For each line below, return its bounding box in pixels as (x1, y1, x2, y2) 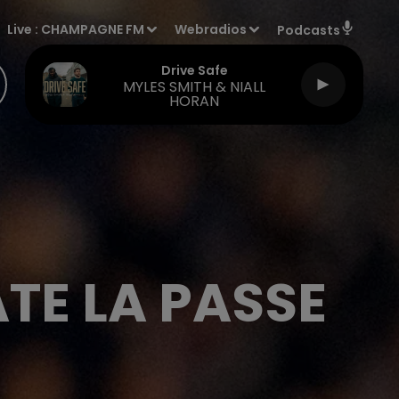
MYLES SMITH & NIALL (123, 76, 265, 97)
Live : (7, 20, 42, 38)
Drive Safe (160, 61, 228, 79)
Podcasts (277, 21, 340, 39)
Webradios (175, 20, 248, 38)
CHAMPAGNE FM (41, 20, 145, 38)
